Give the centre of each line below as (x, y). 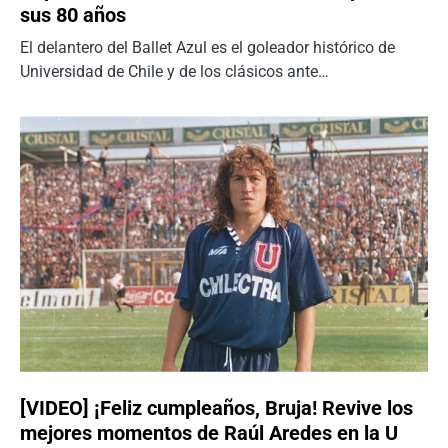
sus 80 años (73, 15)
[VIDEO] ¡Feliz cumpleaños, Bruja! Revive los (216, 407)
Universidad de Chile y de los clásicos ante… (174, 72)
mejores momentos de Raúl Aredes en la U (209, 432)
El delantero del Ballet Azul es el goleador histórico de (207, 48)
